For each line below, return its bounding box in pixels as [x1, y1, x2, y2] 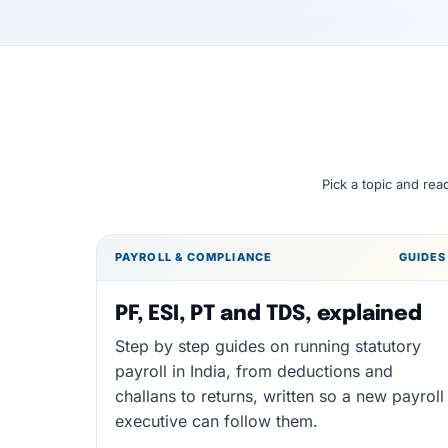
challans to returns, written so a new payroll [115, 386, 444, 406]
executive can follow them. [115, 411, 318, 431]
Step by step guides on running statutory [115, 336, 421, 356]
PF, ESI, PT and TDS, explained [115, 303, 422, 325]
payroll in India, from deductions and [115, 361, 393, 381]
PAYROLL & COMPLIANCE [115, 250, 272, 264]
